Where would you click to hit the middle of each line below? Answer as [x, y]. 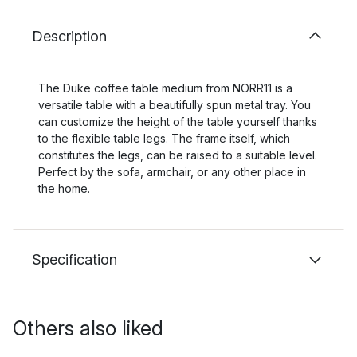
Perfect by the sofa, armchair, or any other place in [172, 172]
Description [69, 36]
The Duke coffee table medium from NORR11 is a [165, 88]
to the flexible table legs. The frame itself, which [164, 138]
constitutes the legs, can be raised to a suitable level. [178, 155]
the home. [64, 188]
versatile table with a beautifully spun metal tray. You [175, 105]
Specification [75, 259]
